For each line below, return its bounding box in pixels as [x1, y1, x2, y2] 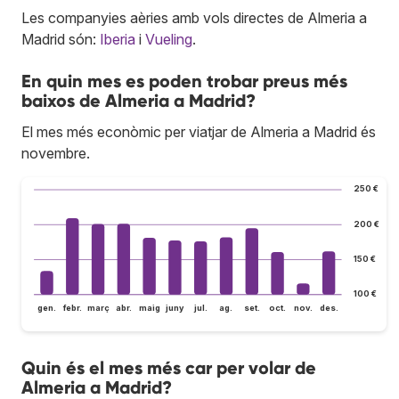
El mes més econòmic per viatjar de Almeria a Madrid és [21, 122, 376, 141]
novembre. [21, 143, 90, 162]
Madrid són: [21, 29, 100, 48]
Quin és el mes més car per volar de [21, 357, 316, 379]
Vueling [145, 29, 192, 48]
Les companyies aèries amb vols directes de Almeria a [21, 8, 367, 27]
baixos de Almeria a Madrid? [21, 89, 256, 111]
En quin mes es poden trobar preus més [21, 69, 347, 92]
